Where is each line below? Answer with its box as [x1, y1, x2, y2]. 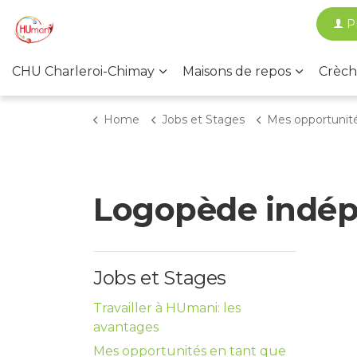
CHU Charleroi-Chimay [12, 64, 155, 79]
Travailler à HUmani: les [93, 300, 241, 316]
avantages [93, 320, 159, 335]
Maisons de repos [182, 64, 291, 79]
